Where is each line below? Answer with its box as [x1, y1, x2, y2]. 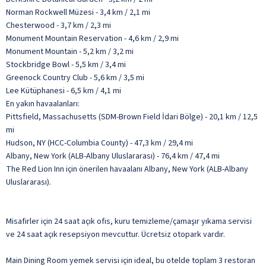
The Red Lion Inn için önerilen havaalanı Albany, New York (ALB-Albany [6, 163, 248, 175]
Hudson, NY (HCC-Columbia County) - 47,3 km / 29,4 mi [6, 137, 193, 149]
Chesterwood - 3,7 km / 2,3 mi [6, 19, 111, 31]
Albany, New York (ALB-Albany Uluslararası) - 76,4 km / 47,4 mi [6, 150, 220, 162]
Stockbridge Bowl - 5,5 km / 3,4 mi [6, 58, 126, 71]
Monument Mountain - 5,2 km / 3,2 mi [6, 45, 134, 58]
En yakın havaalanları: [6, 97, 80, 110]
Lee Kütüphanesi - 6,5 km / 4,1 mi [6, 84, 121, 97]
